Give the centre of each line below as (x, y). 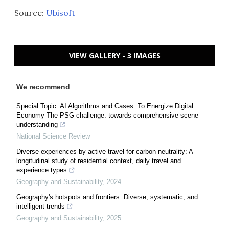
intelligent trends (41, 206)
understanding (37, 124)
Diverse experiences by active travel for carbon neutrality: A (105, 151)
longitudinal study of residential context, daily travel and (99, 161)
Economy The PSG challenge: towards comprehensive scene (107, 115)
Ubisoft (61, 13)
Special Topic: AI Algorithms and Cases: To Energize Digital (105, 106)
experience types (42, 170)
